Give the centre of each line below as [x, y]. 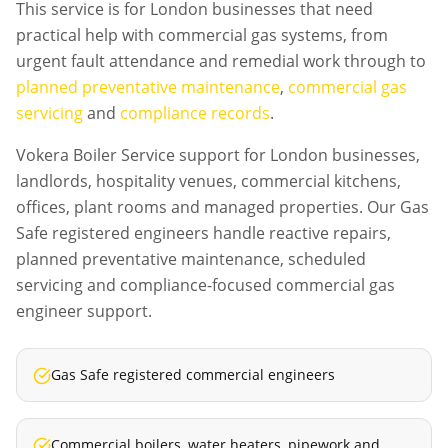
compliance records [195, 113]
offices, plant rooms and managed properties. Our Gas [222, 207]
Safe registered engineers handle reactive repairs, [203, 233]
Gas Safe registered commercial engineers [193, 374]
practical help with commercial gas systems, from [202, 35]
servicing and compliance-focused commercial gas [205, 285]
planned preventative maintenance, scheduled [191, 259]
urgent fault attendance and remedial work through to [221, 61]
